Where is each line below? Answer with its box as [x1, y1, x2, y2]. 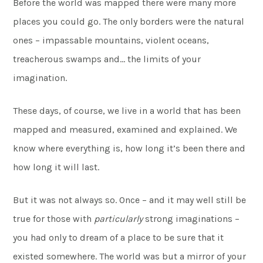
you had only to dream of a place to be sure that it [13, 232, 224, 243]
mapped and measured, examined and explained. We [13, 124, 238, 135]
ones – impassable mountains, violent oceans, [13, 35, 210, 46]
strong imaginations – [143, 213, 240, 224]
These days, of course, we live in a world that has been [13, 105, 241, 116]
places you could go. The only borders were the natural [13, 16, 245, 27]
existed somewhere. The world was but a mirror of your [13, 251, 247, 262]
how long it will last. [13, 161, 100, 173]
